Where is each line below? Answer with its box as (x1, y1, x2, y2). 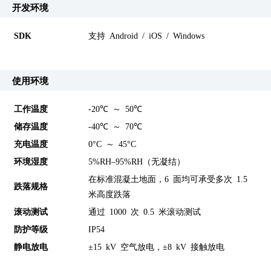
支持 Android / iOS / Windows (88, 30, 205, 39)
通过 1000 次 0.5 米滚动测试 (88, 207, 201, 216)
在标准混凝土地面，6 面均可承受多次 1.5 (88, 174, 248, 183)
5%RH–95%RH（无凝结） (88, 157, 186, 166)
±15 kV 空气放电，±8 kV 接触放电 (88, 242, 225, 251)
